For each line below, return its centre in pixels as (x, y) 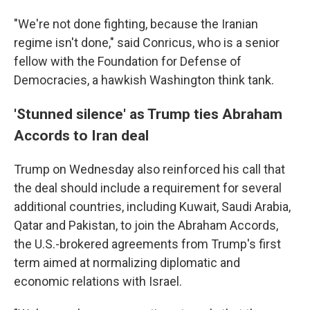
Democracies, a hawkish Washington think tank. (144, 80)
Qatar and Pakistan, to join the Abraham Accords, (146, 225)
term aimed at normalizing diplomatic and (127, 262)
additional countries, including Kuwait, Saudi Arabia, (152, 206)
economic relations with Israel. (98, 281)
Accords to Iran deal (81, 135)
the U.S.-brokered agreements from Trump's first (147, 244)
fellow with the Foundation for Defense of (128, 61)
